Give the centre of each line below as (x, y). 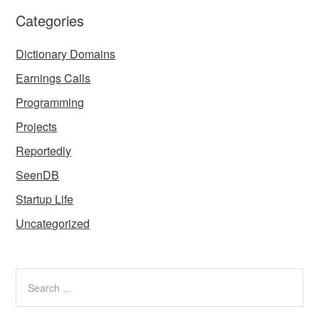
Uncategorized (53, 223)
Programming (50, 102)
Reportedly (44, 151)
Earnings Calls (53, 78)
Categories (50, 20)
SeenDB (38, 175)
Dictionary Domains (66, 54)
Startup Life (45, 199)
